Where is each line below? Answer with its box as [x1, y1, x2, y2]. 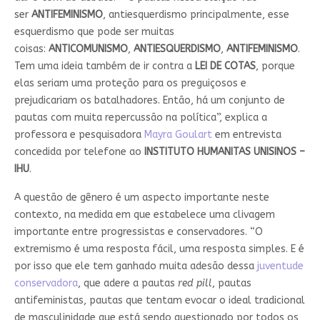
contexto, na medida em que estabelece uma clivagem [14, 208, 275, 221]
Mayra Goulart [144, 128, 212, 141]
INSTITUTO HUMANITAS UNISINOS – [144, 145, 305, 158]
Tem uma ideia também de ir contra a [14, 59, 195, 72]
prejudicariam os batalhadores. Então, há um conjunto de [14, 94, 285, 106]
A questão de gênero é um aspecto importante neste [14, 191, 269, 204]
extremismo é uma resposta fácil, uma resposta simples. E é [14, 242, 304, 255]
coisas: [14, 42, 49, 55]
